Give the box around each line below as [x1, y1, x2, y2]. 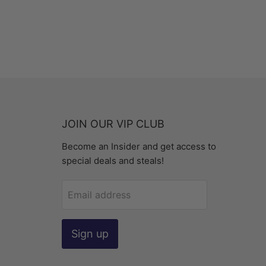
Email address [67, 189, 131, 201]
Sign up [71, 227, 109, 240]
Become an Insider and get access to [61, 141, 216, 153]
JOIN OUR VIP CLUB [61, 118, 164, 131]
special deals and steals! [61, 155, 164, 167]
